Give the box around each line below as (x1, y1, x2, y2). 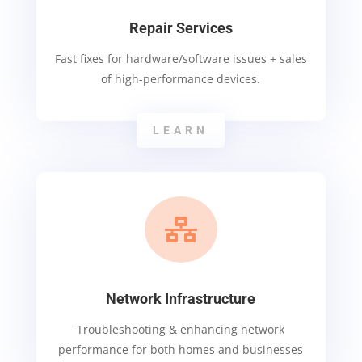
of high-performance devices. (101, 70, 261, 86)
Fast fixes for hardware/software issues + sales (54, 50, 307, 66)
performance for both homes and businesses (58, 341, 304, 357)
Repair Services (128, 19, 233, 36)
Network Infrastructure (106, 289, 256, 307)
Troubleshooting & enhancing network (77, 321, 285, 337)
